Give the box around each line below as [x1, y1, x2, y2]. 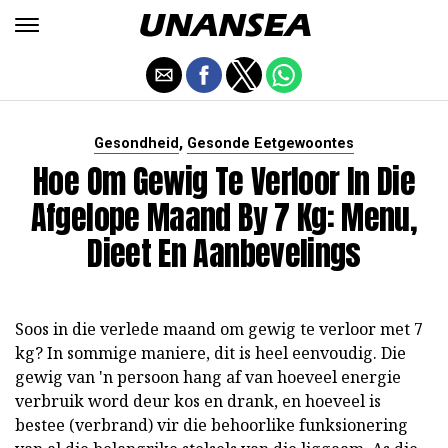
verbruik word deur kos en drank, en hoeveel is [15, 390, 381, 412]
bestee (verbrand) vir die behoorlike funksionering [15, 414, 408, 436]
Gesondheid [94, 135, 179, 152]
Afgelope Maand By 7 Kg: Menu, [30, 193, 418, 242]
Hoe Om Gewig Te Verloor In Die [33, 157, 415, 206]
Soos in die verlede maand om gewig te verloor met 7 [15, 318, 423, 340]
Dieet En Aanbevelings [87, 229, 361, 278]
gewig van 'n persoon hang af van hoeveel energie [15, 366, 401, 388]
